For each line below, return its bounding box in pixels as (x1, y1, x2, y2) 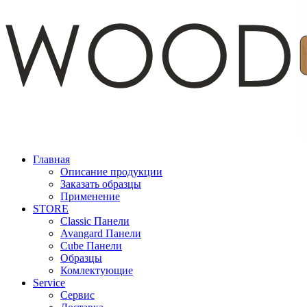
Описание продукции (60, 166, 162, 178)
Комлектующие (60, 265, 133, 277)
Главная (33, 153, 70, 166)
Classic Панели (60, 215, 130, 228)
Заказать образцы (60, 178, 141, 191)
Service (33, 277, 65, 289)
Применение (60, 191, 120, 203)
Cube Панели (60, 240, 122, 252)
